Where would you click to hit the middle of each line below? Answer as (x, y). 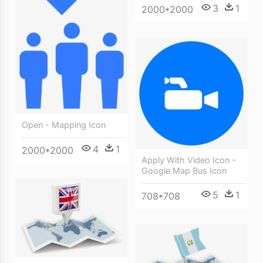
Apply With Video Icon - (189, 160)
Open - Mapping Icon (64, 125)
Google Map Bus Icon (184, 171)
